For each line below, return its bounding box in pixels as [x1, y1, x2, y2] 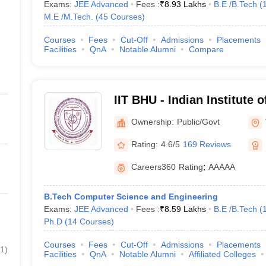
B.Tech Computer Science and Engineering [43, 192, 218, 201]
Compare [188, 45, 224, 54]
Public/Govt [176, 116, 220, 126]
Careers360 [131, 162, 176, 172]
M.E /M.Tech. [43, 12, 93, 21]
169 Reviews [182, 139, 231, 149]
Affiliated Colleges [188, 249, 256, 259]
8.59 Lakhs [164, 204, 206, 214]
